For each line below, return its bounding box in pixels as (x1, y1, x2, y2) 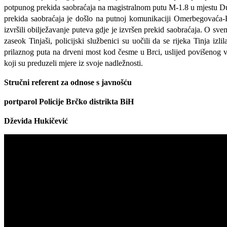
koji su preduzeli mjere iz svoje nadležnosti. (4, 58, 143, 67)
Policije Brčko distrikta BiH (39, 97, 134, 106)
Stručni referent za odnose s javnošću (4, 78, 132, 87)
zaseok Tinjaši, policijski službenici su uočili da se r (4, 36, 176, 45)
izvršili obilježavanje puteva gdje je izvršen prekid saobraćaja (4, 25, 200, 34)
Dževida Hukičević (4, 116, 68, 125)
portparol (4, 97, 37, 106)
